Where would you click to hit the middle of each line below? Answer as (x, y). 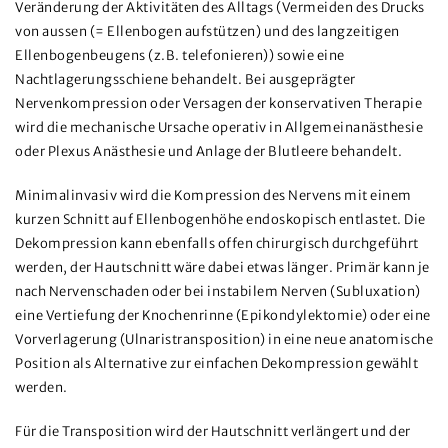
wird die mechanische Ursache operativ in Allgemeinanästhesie (219, 127)
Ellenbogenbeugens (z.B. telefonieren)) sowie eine (180, 55)
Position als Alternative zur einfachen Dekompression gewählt (216, 363)
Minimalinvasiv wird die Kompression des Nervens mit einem (213, 195)
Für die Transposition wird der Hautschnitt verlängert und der (213, 431)
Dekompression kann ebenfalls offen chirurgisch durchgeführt (217, 243)
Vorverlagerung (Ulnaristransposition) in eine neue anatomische (224, 339)
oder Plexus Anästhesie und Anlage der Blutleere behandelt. (208, 151)
